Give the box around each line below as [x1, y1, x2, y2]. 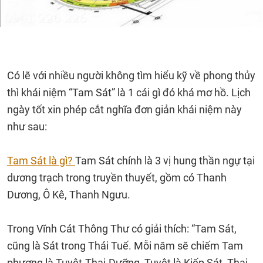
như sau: [7, 120, 47, 133]
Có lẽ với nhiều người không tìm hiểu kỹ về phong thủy [7, 69, 255, 82]
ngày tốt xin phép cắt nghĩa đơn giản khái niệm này [7, 103, 242, 116]
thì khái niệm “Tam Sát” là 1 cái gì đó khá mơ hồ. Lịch [7, 86, 251, 99]
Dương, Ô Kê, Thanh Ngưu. [7, 188, 130, 201]
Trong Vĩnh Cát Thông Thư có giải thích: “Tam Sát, [7, 222, 237, 235]
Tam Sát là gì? [7, 154, 75, 167]
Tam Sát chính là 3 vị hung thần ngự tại [75, 154, 255, 167]
